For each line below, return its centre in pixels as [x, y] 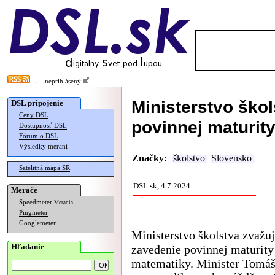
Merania [64, 203]
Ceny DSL [34, 115]
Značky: [149, 158]
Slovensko [231, 158]
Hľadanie [28, 246]
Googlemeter [37, 223]
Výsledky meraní [43, 146]
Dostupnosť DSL [43, 126]
